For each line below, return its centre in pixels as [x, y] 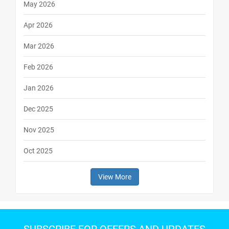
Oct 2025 [38, 151]
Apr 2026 [38, 25]
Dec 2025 [38, 109]
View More [114, 177]
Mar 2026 [39, 46]
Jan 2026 [39, 88]
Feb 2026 [38, 67]
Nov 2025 [39, 130]
